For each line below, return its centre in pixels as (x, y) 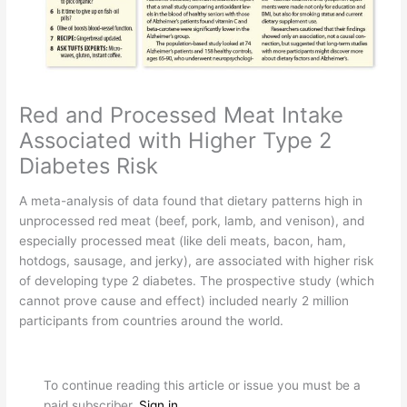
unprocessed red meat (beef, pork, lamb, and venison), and (192, 221)
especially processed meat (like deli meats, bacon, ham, (183, 241)
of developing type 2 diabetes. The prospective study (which (197, 281)
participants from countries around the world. (152, 321)
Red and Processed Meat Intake (182, 114)
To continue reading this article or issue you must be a (203, 386)
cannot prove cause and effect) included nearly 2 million (184, 301)
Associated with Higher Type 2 (176, 140)
